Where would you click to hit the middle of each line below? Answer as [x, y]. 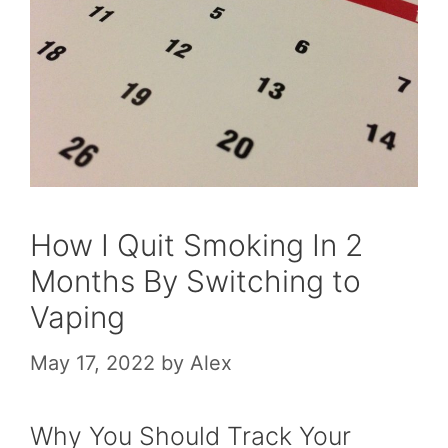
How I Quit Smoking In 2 [196, 244]
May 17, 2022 [92, 362]
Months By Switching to [195, 280]
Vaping [77, 316]
